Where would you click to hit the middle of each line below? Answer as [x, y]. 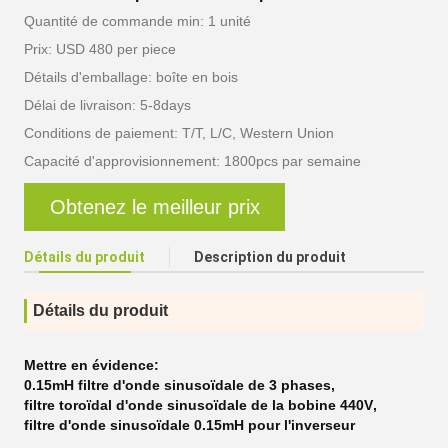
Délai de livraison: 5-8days [107, 105]
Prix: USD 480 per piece [100, 49]
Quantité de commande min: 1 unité [137, 21]
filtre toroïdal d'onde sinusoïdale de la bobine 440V [198, 405]
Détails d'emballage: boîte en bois [131, 77]
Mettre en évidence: [91, 365]
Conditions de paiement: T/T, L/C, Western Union [179, 133]
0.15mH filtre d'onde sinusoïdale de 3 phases [177, 385]
